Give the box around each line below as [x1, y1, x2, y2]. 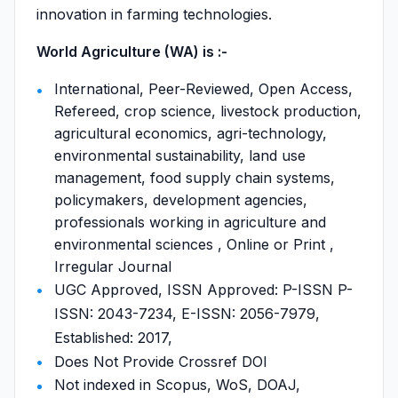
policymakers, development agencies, [54, 191, 307, 209]
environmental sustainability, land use [54, 147, 306, 164]
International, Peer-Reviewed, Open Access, [54, 80, 353, 98]
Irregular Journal [54, 258, 171, 275]
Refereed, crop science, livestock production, [54, 102, 362, 120]
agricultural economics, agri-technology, [54, 124, 327, 142]
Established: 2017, [54, 329, 172, 346]
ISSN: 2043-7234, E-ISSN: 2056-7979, [54, 305, 320, 322]
